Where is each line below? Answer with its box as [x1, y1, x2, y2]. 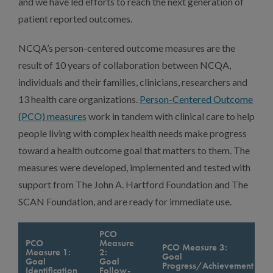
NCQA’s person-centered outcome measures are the [18, 42, 235, 54]
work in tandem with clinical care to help [87, 110, 255, 122]
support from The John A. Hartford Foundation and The [18, 179, 248, 190]
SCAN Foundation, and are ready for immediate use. [18, 196, 232, 207]
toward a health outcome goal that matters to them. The [18, 144, 250, 156]
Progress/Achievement [162, 260, 253, 272]
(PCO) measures [18, 110, 87, 122]
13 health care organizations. [18, 93, 140, 105]
